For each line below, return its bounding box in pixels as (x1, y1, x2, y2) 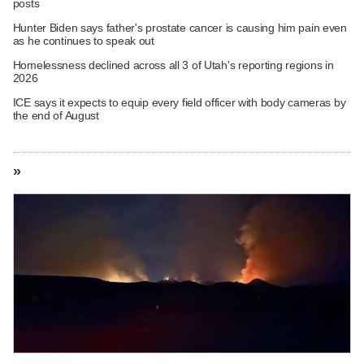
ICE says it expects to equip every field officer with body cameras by (12, 95, 346, 109)
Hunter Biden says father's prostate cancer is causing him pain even (12, 20, 347, 34)
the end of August (12, 108, 99, 122)
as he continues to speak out (12, 33, 154, 47)
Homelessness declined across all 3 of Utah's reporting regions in (12, 58, 334, 71)
